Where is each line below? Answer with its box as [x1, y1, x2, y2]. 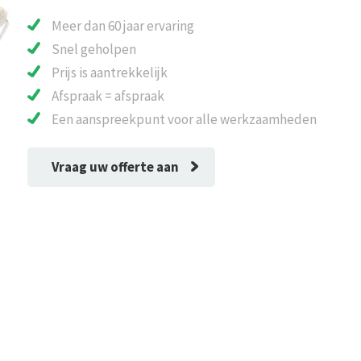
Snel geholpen [51, 40, 136, 59]
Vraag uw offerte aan [51, 158, 179, 176]
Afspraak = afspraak [51, 87, 164, 106]
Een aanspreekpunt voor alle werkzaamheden [51, 110, 317, 129]
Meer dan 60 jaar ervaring [51, 17, 194, 35]
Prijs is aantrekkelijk [51, 64, 168, 82]
